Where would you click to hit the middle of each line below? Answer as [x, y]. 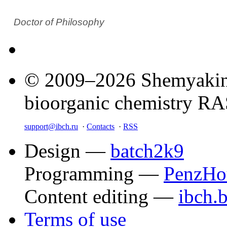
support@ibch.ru [51, 126]
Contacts [101, 126]
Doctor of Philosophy [59, 22]
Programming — [94, 173]
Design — [67, 150]
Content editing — [101, 196]
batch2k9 [147, 150]
